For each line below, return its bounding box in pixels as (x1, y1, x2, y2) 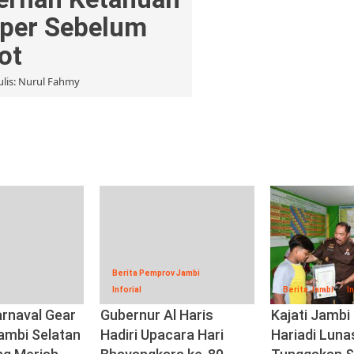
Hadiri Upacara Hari (100, 326, 224, 344)
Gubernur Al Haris (100, 307, 214, 324)
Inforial (112, 285, 142, 295)
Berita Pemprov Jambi (112, 269, 201, 278)
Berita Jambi (282, 285, 333, 295)
